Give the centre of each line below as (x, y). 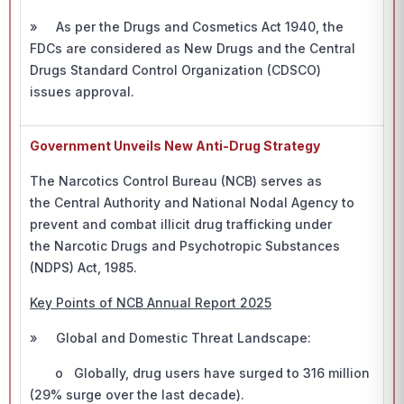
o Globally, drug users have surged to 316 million (200, 373)
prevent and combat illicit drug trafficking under (181, 224)
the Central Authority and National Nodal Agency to (192, 202)
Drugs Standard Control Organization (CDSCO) (175, 70)
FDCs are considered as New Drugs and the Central (193, 48)
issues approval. (82, 92)
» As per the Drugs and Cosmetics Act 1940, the (187, 27)
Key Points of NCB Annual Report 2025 (151, 303)
